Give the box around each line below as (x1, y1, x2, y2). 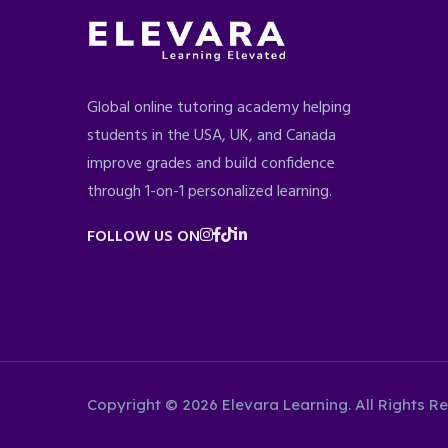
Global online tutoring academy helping (87, 95, 351, 122)
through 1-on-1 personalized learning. (87, 179, 332, 206)
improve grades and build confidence (87, 151, 335, 178)
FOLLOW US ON (87, 224, 200, 251)
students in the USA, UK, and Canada (87, 123, 336, 150)
